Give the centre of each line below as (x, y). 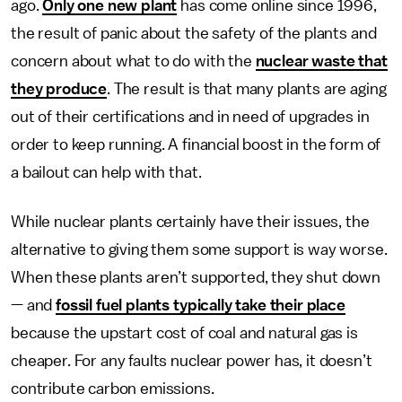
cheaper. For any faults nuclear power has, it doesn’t (192, 361)
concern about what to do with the (133, 61)
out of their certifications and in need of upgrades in (190, 117)
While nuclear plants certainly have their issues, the (190, 222)
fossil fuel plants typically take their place (201, 305)
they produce (59, 89)
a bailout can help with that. (106, 172)
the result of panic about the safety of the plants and (194, 33)
